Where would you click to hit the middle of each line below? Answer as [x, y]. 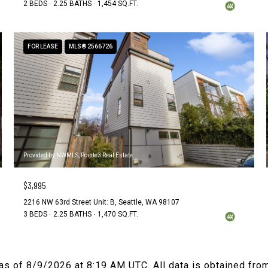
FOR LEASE [43, 47]
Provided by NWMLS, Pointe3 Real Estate [78, 155]
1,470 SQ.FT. [118, 214]
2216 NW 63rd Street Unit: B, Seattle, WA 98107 [102, 202]
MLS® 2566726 [91, 47]
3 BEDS [36, 214]
